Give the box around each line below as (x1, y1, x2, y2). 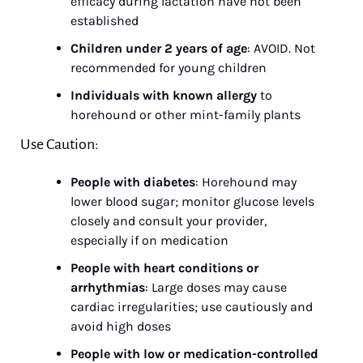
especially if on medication (70, 233, 228, 248)
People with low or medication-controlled (70, 346, 318, 361)
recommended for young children (70, 60, 267, 75)
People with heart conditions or (70, 260, 258, 275)
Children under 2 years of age (70, 41, 247, 56)
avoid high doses (70, 318, 171, 334)
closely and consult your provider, (70, 213, 267, 228)
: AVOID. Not (247, 41, 315, 56)
